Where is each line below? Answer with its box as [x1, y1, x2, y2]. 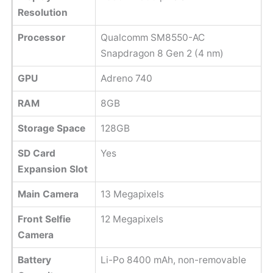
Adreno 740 [100, 72, 152, 84]
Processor [17, 31, 65, 43]
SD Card [17, 147, 55, 159]
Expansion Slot [17, 163, 88, 175]
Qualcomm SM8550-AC [100, 31, 205, 43]
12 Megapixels [100, 213, 163, 225]
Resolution [17, 6, 68, 18]
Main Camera [17, 188, 79, 200]
